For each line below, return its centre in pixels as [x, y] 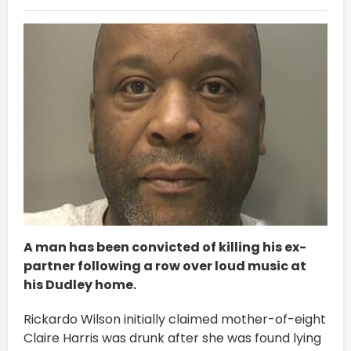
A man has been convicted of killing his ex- [165, 247]
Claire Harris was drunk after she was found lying [172, 338]
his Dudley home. [80, 284]
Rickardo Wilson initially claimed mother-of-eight [175, 319]
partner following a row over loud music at [165, 266]
